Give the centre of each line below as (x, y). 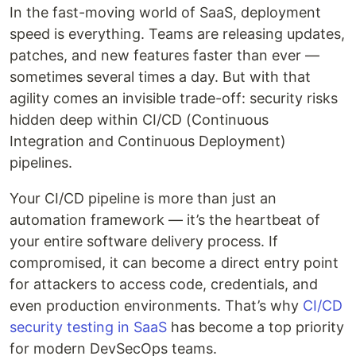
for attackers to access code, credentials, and (164, 284)
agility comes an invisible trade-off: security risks (174, 98)
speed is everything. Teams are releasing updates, (177, 33)
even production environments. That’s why (156, 305)
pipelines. (41, 162)
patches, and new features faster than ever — (164, 55)
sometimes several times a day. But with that (160, 76)
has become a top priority (255, 327)
